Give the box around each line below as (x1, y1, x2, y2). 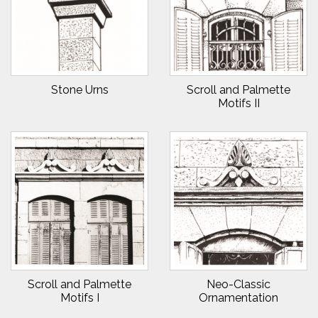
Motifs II (217, 97, 260, 110)
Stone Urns (50, 83, 109, 97)
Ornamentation (199, 291, 278, 305)
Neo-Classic (207, 278, 270, 291)
